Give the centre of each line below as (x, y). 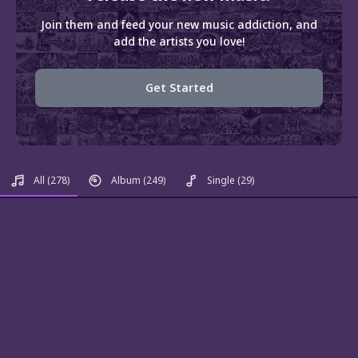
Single (221, 180)
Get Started (179, 87)
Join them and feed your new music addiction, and (179, 24)
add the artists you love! (179, 41)
